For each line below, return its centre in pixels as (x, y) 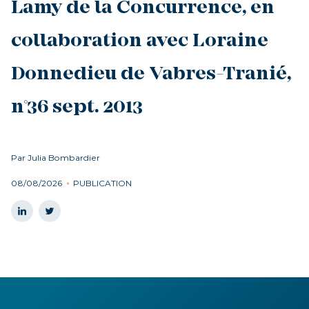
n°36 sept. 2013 (77, 108)
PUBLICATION (102, 183)
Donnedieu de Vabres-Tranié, (151, 75)
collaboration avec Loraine (140, 42)
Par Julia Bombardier (56, 158)
